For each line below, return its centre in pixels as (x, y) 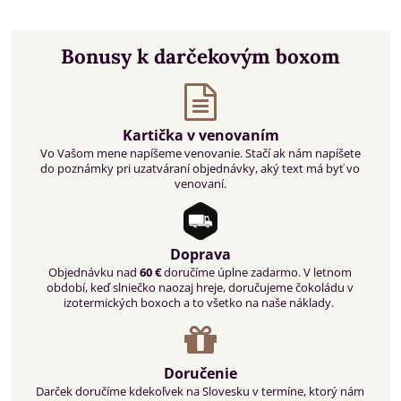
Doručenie (200, 374)
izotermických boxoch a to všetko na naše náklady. (200, 303)
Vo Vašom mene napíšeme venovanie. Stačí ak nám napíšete (200, 154)
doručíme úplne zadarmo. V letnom (257, 273)
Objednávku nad (94, 273)
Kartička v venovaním (200, 136)
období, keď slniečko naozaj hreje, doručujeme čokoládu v (200, 288)
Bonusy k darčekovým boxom (200, 56)
